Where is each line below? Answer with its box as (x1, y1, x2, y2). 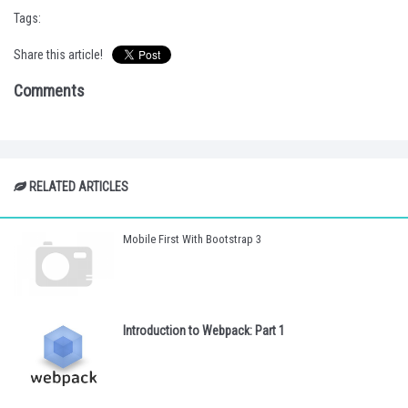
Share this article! (14, 47, 103, 63)
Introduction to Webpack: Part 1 (123, 322, 285, 338)
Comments (14, 81, 85, 101)
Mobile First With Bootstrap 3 (123, 232, 261, 247)
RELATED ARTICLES (26, 179, 128, 195)
